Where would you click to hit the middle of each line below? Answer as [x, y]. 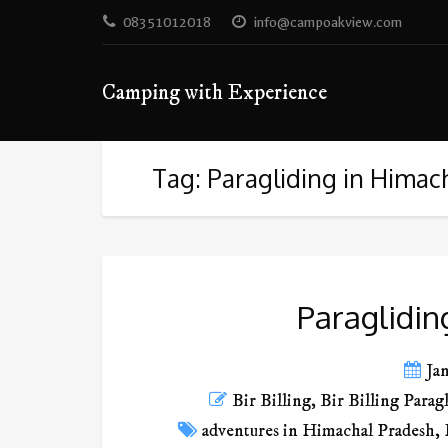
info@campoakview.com [328, 22]
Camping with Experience [214, 92]
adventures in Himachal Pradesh [319, 430]
